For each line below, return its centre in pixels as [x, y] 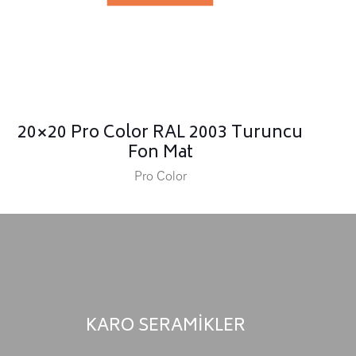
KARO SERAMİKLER [166, 327]
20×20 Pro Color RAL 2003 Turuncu [161, 133]
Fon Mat [160, 153]
